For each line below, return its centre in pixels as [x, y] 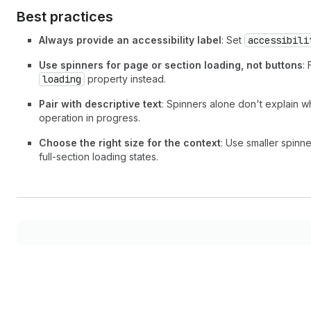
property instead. [125, 79]
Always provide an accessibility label [130, 40]
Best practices [65, 17]
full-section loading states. [99, 157]
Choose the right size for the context [130, 143]
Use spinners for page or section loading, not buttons [171, 65]
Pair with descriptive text [100, 104]
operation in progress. [90, 118]
